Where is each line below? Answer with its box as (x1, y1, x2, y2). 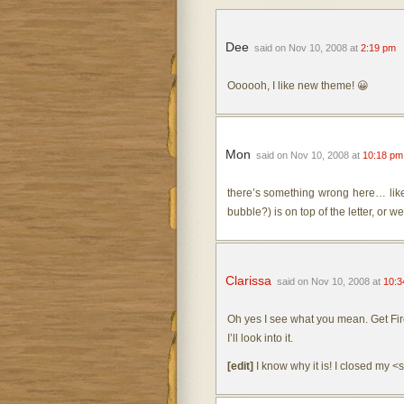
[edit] (226, 360, 253, 372)
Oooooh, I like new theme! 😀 (226, 79, 369, 92)
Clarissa (225, 273, 271, 288)
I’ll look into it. (226, 332, 293, 344)
